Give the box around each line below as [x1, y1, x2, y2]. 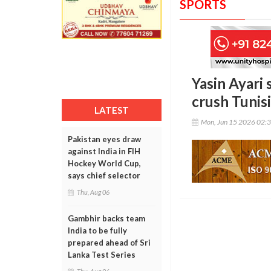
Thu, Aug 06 [77, 188, 109, 196]
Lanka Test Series [68, 250, 135, 260]
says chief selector [68, 171, 140, 180]
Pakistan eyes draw [68, 134, 141, 144]
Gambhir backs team [68, 214, 145, 223]
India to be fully [68, 226, 127, 235]
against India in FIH [68, 146, 140, 156]
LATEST [94, 105, 129, 116]
